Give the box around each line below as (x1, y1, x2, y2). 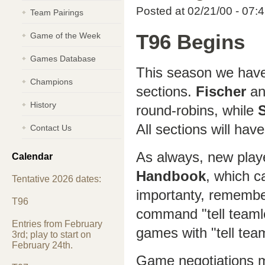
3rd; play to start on (12, 230, 91, 240)
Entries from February (12, 219, 102, 229)
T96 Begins (136, 31, 245, 53)
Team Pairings (30, 8, 83, 17)
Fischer (196, 83, 250, 99)
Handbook (136, 168, 206, 184)
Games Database (30, 54, 96, 63)
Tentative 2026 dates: (12, 174, 101, 184)
